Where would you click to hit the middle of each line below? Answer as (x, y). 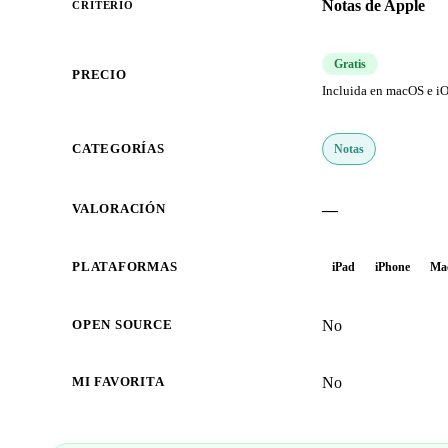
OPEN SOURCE (122, 325)
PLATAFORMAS (125, 267)
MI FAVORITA (118, 382)
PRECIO (99, 75)
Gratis (350, 64)
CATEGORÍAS (118, 149)
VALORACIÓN (119, 209)
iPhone (392, 267)
